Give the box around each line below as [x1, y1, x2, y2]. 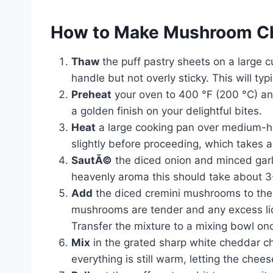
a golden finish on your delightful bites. [71, 104, 262, 117]
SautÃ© [71, 154, 112, 166]
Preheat [71, 88, 112, 101]
